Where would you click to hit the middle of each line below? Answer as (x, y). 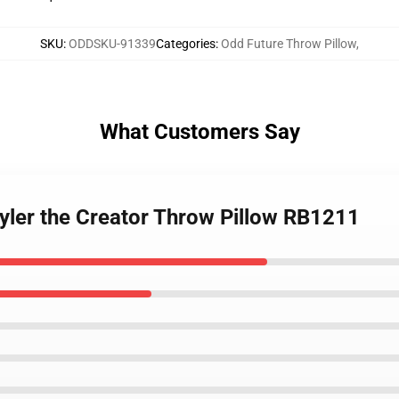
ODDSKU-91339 (112, 44)
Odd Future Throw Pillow (289, 44)
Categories (186, 44)
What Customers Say (199, 132)
